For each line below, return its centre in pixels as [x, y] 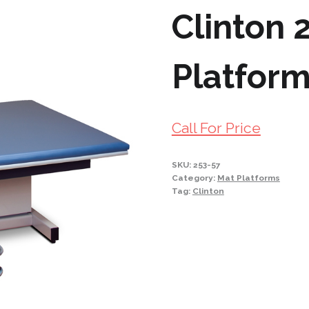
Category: [194, 178]
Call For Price [216, 128]
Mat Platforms [248, 178]
